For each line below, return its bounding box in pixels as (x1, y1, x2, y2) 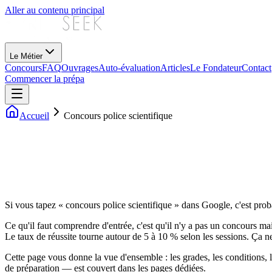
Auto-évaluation (98, 63, 160, 73)
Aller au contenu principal (5, 5, 104, 15)
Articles (160, 63, 190, 73)
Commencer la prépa (5, 73, 84, 84)
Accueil (19, 110, 49, 121)
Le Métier (10, 52, 42, 61)
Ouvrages (61, 63, 98, 73)
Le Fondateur (190, 63, 242, 73)
